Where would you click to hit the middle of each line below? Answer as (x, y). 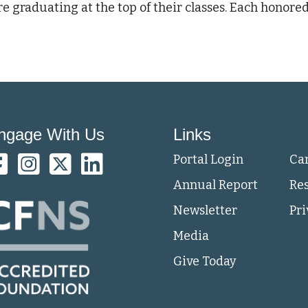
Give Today (205, 261)
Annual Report (216, 185)
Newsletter (206, 210)
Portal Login (209, 159)
